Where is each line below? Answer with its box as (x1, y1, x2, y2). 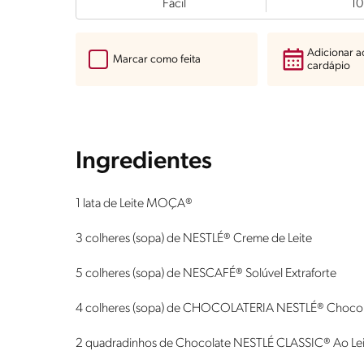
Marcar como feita (113, 54, 201, 67)
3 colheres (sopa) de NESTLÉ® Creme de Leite (76, 232, 312, 245)
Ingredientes (76, 149, 212, 175)
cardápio (307, 59, 351, 72)
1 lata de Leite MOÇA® (76, 197, 193, 210)
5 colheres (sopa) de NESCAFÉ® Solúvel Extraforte (76, 266, 336, 280)
